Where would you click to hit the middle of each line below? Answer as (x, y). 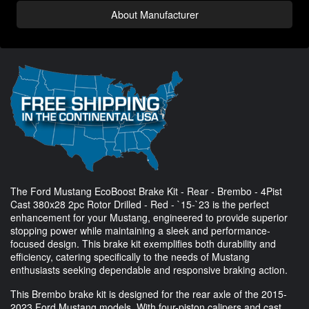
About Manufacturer (154, 14)
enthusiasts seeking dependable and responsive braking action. (149, 269)
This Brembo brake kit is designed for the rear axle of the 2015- (149, 293)
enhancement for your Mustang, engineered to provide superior (149, 217)
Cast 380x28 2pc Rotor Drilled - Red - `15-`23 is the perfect (140, 204)
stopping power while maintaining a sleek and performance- (140, 230)
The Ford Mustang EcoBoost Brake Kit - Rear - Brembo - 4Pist (146, 191)
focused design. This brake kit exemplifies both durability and (143, 243)
